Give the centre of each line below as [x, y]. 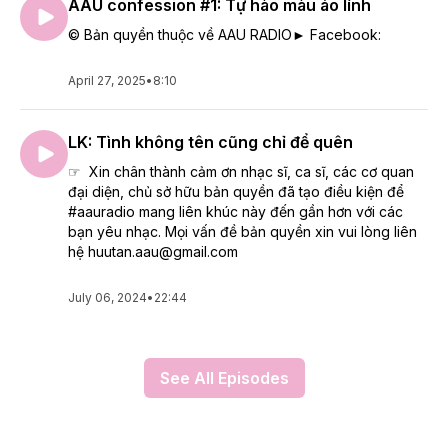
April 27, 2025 [107, 80]
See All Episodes [224, 378]
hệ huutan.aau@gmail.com [153, 251]
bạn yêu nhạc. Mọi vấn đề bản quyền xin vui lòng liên [242, 231]
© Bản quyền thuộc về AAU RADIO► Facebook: [224, 34]
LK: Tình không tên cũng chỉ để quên [210, 142]
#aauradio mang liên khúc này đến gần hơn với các [235, 211]
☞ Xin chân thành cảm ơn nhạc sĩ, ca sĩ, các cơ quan [241, 171]
